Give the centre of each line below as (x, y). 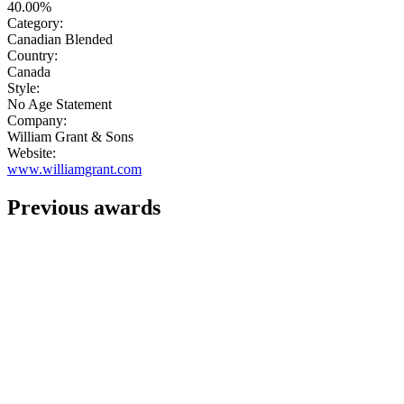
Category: (35, 23)
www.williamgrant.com (74, 170)
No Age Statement (60, 105)
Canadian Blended (60, 40)
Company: (37, 121)
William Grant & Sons (70, 137)
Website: (32, 153)
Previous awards (84, 208)
